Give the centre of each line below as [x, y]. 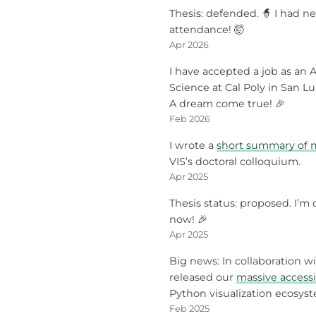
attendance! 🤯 [207, 30]
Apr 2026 [189, 45]
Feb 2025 [189, 309]
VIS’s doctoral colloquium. [235, 162]
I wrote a [193, 146]
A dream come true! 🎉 [227, 104]
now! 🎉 [188, 220]
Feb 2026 [190, 119]
